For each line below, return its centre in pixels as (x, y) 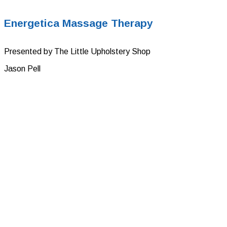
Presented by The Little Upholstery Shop (77, 52)
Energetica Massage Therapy (79, 23)
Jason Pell (22, 69)
